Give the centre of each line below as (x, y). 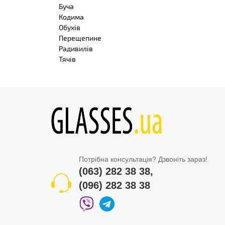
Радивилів (76, 48)
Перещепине (80, 38)
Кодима (71, 17)
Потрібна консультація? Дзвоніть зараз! (143, 159)
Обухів (70, 27)
